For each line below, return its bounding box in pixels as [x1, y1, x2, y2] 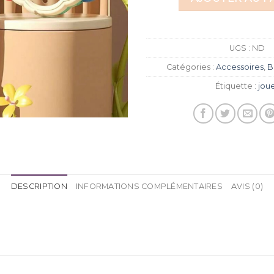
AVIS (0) [231, 182, 264, 191]
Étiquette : [215, 81, 258, 91]
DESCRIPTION [10, 182, 67, 191]
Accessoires [215, 62, 264, 72]
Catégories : [166, 62, 216, 72]
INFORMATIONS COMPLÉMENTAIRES [75, 182, 223, 191]
